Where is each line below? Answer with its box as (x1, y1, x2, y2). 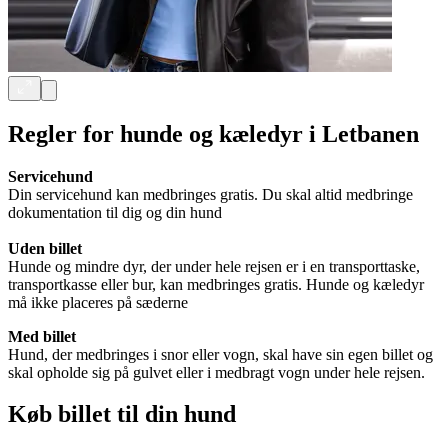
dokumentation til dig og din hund (8, 203, 222, 221)
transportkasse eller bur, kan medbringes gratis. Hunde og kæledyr (8, 275, 424, 293)
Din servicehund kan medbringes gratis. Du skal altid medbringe (8, 185, 413, 203)
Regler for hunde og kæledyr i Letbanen (8, 120, 419, 147)
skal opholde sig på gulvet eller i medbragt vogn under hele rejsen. (8, 363, 425, 381)
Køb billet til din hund (8, 401, 236, 428)
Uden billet (8, 239, 82, 257)
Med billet (8, 327, 76, 345)
